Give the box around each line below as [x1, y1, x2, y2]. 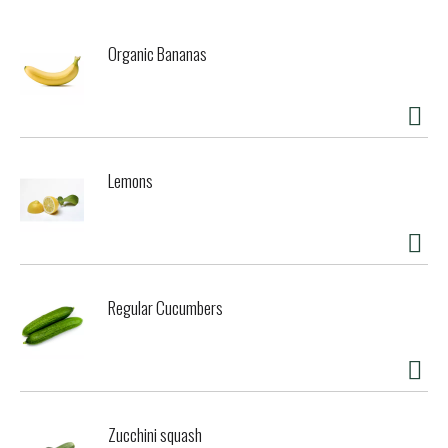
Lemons [108, 168, 153, 194]
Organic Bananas [108, 41, 207, 67]
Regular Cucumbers [108, 295, 223, 321]
